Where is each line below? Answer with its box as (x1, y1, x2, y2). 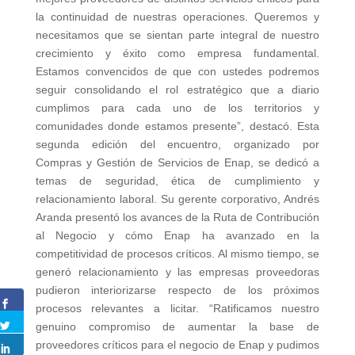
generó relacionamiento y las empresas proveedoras (35, 265, 320, 278)
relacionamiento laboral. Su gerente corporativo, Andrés (35, 192, 320, 205)
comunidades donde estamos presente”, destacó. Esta (35, 119, 320, 132)
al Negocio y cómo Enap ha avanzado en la (35, 228, 320, 242)
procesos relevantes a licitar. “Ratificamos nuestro (35, 301, 320, 315)
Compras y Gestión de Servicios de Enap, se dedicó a (35, 155, 320, 169)
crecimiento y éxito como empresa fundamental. (35, 46, 320, 59)
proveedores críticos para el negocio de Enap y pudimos (35, 338, 320, 351)
